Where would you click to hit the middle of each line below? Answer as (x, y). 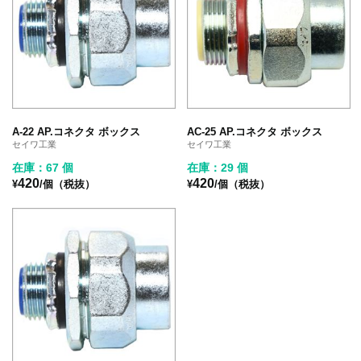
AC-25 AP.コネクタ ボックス (255, 131)
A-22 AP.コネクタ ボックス (76, 131)
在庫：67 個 (43, 167)
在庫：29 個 (218, 167)
